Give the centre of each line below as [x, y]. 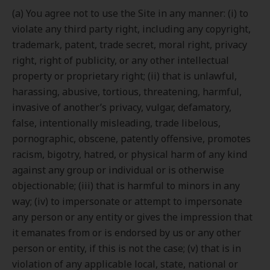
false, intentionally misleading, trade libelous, [116, 123]
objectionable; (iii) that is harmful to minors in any [126, 186]
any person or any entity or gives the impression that [132, 217]
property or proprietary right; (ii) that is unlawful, [124, 76]
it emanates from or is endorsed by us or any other [127, 233]
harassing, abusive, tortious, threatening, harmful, [127, 92]
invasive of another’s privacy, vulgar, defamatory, [122, 107]
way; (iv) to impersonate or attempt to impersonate [127, 201]
